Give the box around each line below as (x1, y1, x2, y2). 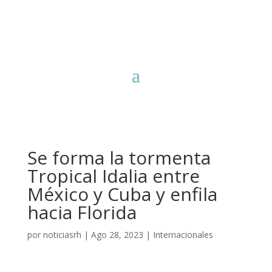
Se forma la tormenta (27, 145, 211, 170)
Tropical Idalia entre (27, 163, 200, 188)
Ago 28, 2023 (90, 229, 143, 240)
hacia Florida (27, 200, 137, 225)
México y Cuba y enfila (27, 182, 217, 206)
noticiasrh (42, 229, 81, 240)
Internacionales (152, 229, 213, 240)
